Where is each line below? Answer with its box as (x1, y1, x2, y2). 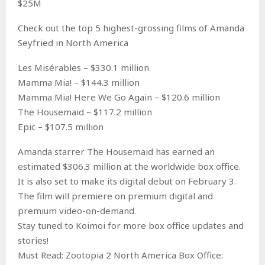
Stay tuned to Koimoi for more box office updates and (18, 219, 244, 231)
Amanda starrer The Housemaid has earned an (18, 145, 215, 157)
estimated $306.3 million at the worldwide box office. (18, 160, 241, 172)
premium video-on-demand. (18, 204, 136, 216)
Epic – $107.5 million (18, 120, 104, 132)
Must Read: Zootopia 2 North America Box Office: (18, 248, 223, 261)
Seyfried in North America (18, 36, 128, 49)
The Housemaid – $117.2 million (18, 105, 152, 118)
